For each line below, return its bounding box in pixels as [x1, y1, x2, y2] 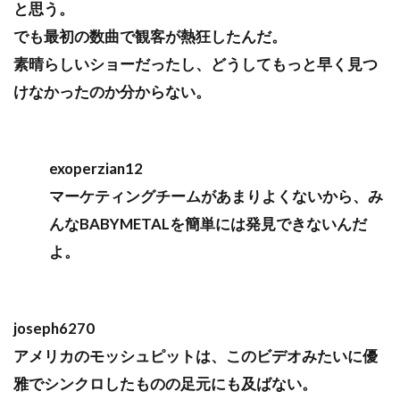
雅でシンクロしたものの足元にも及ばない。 [13, 374, 317, 394]
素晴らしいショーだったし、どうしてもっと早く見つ [13, 54, 378, 74]
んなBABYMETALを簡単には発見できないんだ [49, 214, 367, 234]
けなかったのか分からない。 [13, 82, 211, 102]
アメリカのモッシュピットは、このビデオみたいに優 [13, 346, 378, 366]
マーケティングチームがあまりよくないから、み [49, 187, 383, 206]
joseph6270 [13, 319, 95, 338]
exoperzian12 [49, 159, 143, 179]
